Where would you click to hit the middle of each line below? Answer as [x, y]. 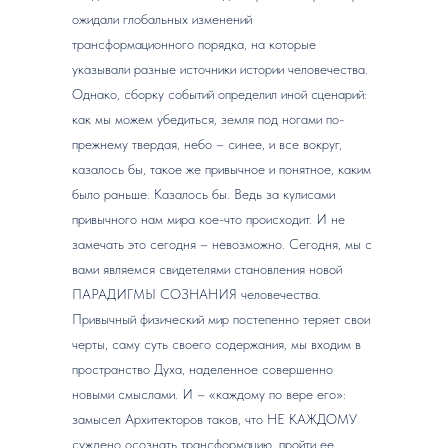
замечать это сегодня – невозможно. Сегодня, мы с [222, 244]
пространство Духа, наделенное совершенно [202, 369]
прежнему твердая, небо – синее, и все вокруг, [207, 144]
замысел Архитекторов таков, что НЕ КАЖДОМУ [214, 419]
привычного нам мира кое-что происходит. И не [208, 219]
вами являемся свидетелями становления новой [207, 269]
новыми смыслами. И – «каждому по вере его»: [209, 394]
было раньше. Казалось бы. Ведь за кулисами [203, 194]
